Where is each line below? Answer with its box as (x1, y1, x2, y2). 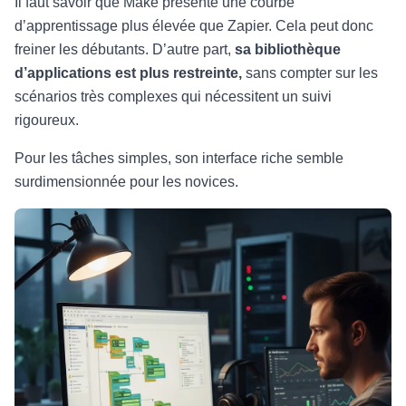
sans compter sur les (242, 65, 378, 81)
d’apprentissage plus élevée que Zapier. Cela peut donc (14, 18, 373, 34)
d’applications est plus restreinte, (14, 65, 242, 81)
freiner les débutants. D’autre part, (14, 42, 235, 57)
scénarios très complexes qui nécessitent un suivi (14, 89, 332, 104)
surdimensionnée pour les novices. (14, 174, 238, 189)
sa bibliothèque (235, 42, 341, 57)
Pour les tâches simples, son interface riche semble (14, 150, 343, 166)
